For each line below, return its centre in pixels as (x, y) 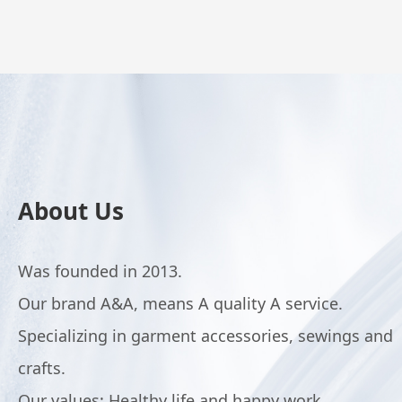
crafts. (42, 368)
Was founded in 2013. (100, 271)
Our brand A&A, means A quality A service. (180, 303)
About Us (71, 211)
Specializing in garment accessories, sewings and (205, 336)
